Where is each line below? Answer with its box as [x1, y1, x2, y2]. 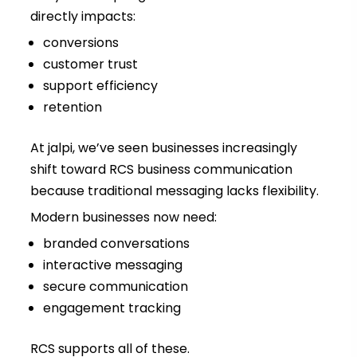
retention [42, 98, 102, 117]
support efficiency [42, 76, 158, 96]
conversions [42, 33, 119, 53]
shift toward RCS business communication [29, 160, 292, 179]
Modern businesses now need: [29, 208, 217, 227]
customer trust [42, 55, 138, 74]
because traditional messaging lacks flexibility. [29, 182, 319, 201]
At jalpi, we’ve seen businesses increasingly [29, 139, 297, 158]
